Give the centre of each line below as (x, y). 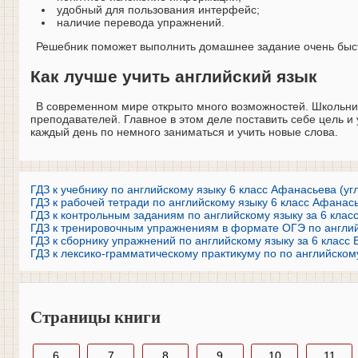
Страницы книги (95, 318)
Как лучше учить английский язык (174, 76)
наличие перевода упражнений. (141, 23)
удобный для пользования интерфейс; (158, 10)
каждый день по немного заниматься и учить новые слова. (184, 131)
